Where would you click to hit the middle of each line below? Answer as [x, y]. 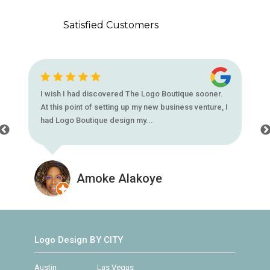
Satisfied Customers [111, 25]
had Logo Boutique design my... [97, 121]
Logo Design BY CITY [78, 240]
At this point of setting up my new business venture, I [134, 107]
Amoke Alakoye [120, 179]
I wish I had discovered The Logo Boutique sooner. [132, 94]
